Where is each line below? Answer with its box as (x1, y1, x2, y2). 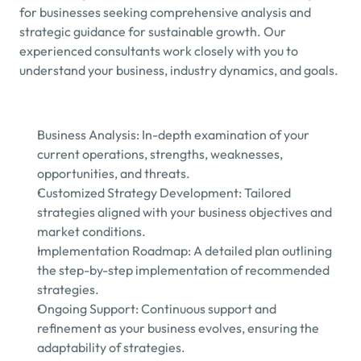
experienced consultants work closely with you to (19, 43, 298, 59)
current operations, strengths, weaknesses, (37, 146, 283, 162)
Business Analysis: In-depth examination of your (37, 127, 309, 143)
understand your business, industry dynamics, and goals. (19, 62, 338, 78)
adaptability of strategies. (37, 339, 185, 355)
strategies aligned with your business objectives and (37, 204, 332, 220)
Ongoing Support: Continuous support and (37, 301, 276, 317)
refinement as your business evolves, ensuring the (37, 320, 319, 336)
